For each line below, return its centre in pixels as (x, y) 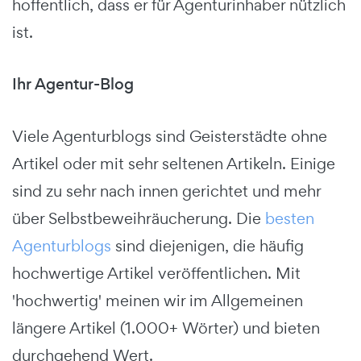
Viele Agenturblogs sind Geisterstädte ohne (170, 136)
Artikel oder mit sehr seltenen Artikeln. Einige (174, 164)
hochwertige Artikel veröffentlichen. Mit (156, 273)
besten (290, 218)
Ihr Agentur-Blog (73, 84)
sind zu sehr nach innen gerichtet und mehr (166, 191)
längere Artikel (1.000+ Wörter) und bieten (166, 328)
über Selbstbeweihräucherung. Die (139, 218)
